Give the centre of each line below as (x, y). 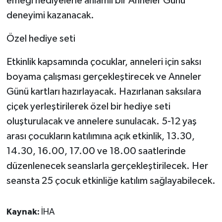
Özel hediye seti (41, 38)
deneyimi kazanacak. (50, 15)
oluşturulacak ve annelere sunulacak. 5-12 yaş (101, 121)
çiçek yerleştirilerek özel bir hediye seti (88, 106)
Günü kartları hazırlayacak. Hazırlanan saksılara (104, 91)
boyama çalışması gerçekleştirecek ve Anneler (104, 77)
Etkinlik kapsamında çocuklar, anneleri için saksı (104, 62)
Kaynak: (24, 212)
